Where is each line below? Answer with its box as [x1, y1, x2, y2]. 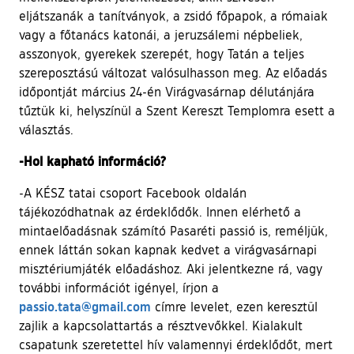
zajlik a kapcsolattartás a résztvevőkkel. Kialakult [19, 317, 303, 333]
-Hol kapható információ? [19, 152, 166, 169]
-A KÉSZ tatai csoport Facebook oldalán [19, 184, 247, 201]
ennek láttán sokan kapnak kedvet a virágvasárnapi [19, 241, 317, 258]
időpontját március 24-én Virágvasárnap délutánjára [19, 83, 314, 100]
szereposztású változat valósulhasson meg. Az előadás [19, 64, 327, 81]
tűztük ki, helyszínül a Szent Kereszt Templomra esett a [19, 102, 335, 119]
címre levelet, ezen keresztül [151, 298, 318, 314]
